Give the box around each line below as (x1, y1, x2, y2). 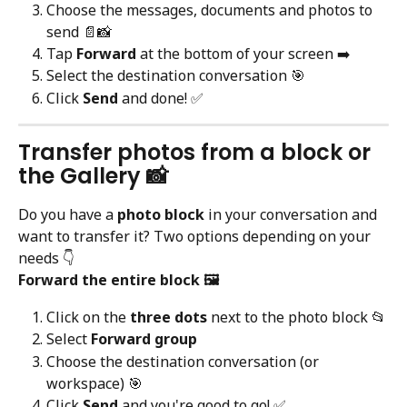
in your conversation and (204, 204, 381, 225)
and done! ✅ (118, 87, 203, 108)
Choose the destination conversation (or (46, 351, 323, 372)
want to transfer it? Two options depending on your (18, 226, 374, 247)
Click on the (46, 306, 130, 327)
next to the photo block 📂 (207, 306, 386, 327)
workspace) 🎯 (46, 372, 143, 393)
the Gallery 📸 (18, 161, 168, 192)
